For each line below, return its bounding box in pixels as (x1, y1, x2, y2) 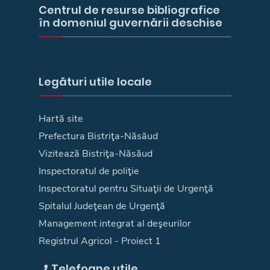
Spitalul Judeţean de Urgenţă (39, 199, 165, 213)
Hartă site (39, 111, 83, 125)
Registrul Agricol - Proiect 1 (39, 234, 161, 248)
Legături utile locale (39, 74, 152, 89)
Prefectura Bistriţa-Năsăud (39, 129, 158, 143)
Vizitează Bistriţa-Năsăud (39, 146, 152, 160)
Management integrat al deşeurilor (39, 216, 191, 230)
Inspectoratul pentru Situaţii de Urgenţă (39, 181, 213, 195)
